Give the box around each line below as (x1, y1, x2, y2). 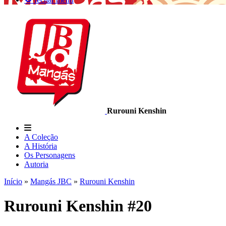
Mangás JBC (30, 177, 72, 186)
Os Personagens (24, 151, 75, 159)
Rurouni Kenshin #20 (4, 197, 152, 215)
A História (24, 142, 57, 150)
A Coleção (24, 133, 58, 141)
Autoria (24, 160, 48, 168)
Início (4, 177, 22, 186)
